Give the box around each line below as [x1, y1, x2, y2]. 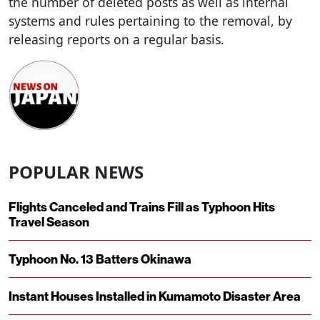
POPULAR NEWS [9, 160, 144, 184]
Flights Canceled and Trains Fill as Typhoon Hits [9, 199, 275, 216]
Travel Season [9, 214, 89, 231]
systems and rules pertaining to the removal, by [9, 11, 292, 29]
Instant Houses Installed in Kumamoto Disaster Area [9, 288, 301, 305]
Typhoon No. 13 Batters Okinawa [9, 251, 191, 268]
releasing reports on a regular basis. [9, 30, 224, 48]
